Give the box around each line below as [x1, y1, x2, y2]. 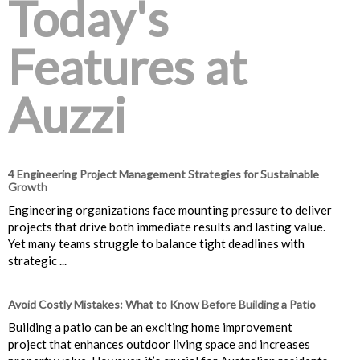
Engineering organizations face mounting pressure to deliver [8, 202, 332, 217]
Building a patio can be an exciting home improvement [8, 319, 292, 334]
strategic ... [8, 252, 67, 268]
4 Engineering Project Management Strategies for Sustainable [8, 166, 319, 181]
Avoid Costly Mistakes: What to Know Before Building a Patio [8, 297, 316, 311]
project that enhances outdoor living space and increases [8, 336, 310, 351]
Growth [8, 179, 47, 194]
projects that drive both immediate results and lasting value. [8, 219, 325, 234]
